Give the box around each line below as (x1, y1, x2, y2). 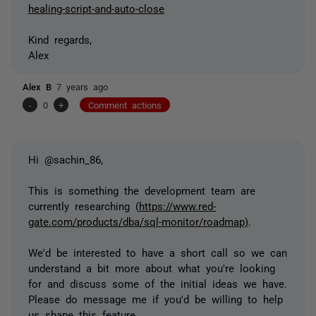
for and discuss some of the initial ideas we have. (28, 277, 287, 288)
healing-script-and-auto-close (28, 2, 164, 13)
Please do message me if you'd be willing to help (28, 293, 283, 304)
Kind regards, (28, 33, 92, 44)
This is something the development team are (28, 184, 255, 195)
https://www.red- (139, 200, 216, 211)
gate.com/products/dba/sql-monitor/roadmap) (28, 215, 248, 226)
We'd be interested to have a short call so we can (28, 246, 287, 257)
